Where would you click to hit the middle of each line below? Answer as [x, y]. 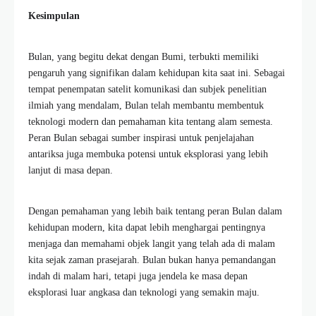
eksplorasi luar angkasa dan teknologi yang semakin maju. [144, 292]
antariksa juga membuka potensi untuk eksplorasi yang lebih [148, 154]
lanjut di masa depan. [71, 170]
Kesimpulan [54, 16]
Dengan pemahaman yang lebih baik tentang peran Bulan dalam [155, 211]
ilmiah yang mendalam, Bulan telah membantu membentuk [146, 105]
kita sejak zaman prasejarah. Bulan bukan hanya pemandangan [152, 260]
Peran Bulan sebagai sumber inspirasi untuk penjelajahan [141, 138]
